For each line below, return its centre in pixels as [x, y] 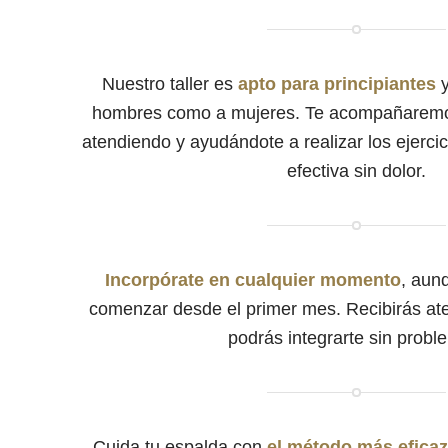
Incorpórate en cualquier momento [253, 280]
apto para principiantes [336, 84]
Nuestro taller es [169, 84]
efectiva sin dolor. [357, 171]
